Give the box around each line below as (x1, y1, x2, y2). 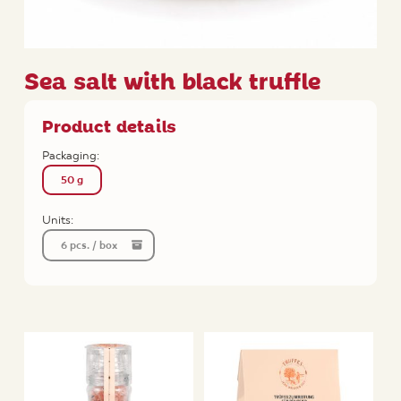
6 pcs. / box (60, 238, 117, 253)
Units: (41, 212, 73, 228)
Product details (41, 119, 176, 137)
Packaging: (41, 148, 99, 164)
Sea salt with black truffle (23, 72, 320, 95)
